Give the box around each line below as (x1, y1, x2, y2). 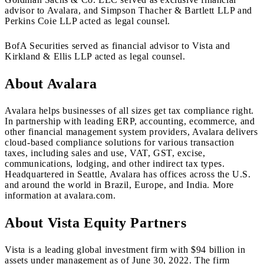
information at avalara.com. (5, 190, 116, 201)
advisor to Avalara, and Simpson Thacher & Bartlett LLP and (5, 5, 252, 16)
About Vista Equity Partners (5, 215, 187, 231)
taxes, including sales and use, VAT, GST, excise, (5, 148, 206, 159)
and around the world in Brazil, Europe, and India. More (5, 180, 235, 190)
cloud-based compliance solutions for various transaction (5, 137, 235, 148)
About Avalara (5, 76, 97, 92)
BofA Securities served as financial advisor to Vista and (5, 41, 230, 51)
